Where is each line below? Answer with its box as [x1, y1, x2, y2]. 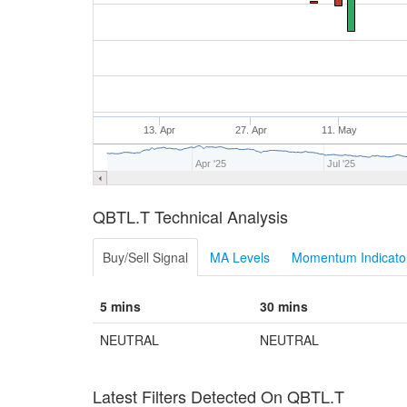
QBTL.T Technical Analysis [93, 204, 288, 228]
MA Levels [210, 248, 270, 266]
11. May [321, 124, 357, 135]
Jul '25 [326, 158, 355, 169]
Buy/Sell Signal [103, 248, 188, 266]
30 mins [260, 297, 308, 315]
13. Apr [144, 124, 176, 135]
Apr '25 [195, 158, 227, 169]
